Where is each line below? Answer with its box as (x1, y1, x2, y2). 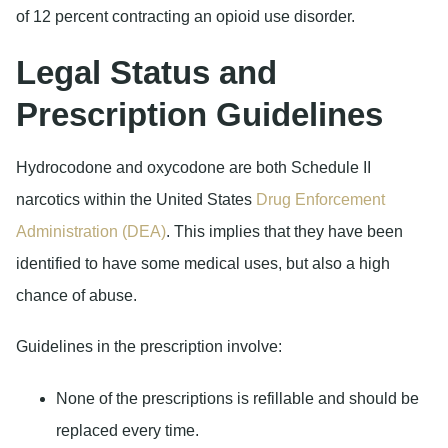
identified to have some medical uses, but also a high (16, 255, 390, 273)
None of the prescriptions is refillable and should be (56, 389, 419, 407)
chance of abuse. (16, 287, 137, 305)
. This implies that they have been (166, 223, 403, 241)
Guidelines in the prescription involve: (16, 338, 282, 356)
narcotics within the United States (16, 191, 256, 209)
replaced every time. (56, 421, 199, 439)
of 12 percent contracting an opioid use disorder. (16, 8, 355, 26)
